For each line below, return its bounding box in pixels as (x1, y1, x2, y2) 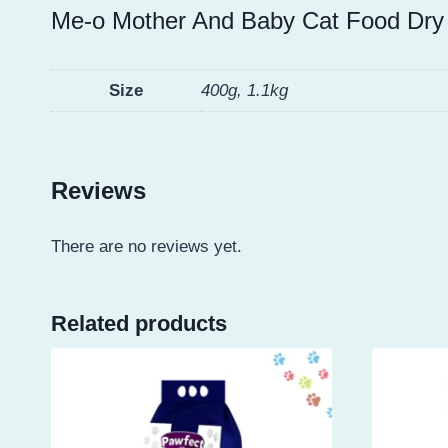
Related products (51, 311, 227, 337)
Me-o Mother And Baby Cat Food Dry (51, 6, 444, 34)
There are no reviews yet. (51, 237, 242, 257)
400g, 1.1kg (201, 80, 288, 100)
